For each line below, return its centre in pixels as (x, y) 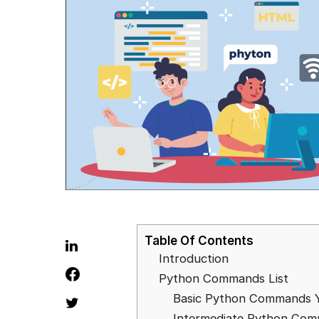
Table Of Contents (199, 241)
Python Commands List (224, 278)
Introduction (194, 258)
